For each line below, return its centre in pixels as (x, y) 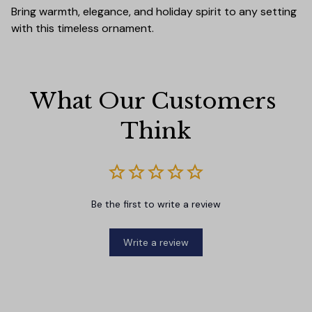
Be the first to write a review (156, 204)
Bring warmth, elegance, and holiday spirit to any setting (154, 12)
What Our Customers (153, 101)
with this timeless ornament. (83, 29)
